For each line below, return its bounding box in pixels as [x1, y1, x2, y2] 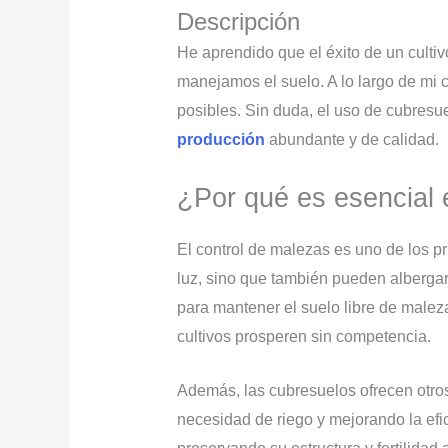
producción [176, 131, 265, 148]
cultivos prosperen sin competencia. [176, 327, 431, 345]
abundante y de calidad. [264, 131, 439, 148]
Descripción [176, 8, 300, 35]
